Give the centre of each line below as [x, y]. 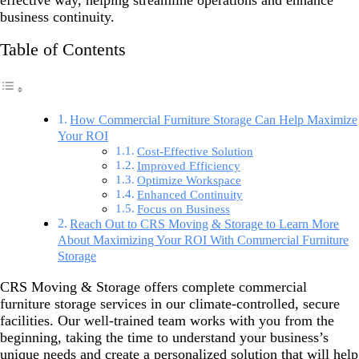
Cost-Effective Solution [195, 151]
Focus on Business [183, 209]
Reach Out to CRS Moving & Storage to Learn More [205, 224]
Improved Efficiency [188, 165]
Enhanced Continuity [190, 194]
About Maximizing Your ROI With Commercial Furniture [203, 240]
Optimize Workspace [189, 180]
